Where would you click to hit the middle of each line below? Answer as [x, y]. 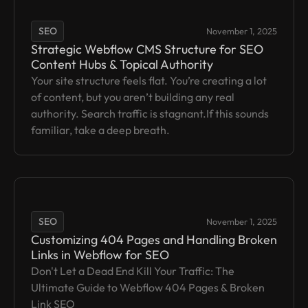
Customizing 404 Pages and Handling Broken [154, 240]
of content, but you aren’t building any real [133, 97]
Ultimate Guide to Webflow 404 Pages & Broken [148, 288]
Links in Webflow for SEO [100, 255]
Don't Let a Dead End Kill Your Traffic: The [133, 271]
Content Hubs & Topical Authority [122, 65]
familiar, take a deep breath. [100, 130]
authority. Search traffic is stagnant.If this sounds [150, 114]
